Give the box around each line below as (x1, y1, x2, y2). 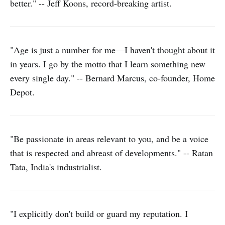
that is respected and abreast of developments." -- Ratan (10, 147, 213, 159)
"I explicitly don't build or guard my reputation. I (10, 207, 188, 219)
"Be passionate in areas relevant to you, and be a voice (10, 133, 208, 145)
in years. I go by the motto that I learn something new (10, 58, 205, 70)
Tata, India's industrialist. (10, 161, 102, 173)
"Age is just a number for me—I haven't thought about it (10, 44, 215, 56)
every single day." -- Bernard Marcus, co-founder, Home (10, 72, 215, 84)
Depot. (10, 86, 35, 98)
